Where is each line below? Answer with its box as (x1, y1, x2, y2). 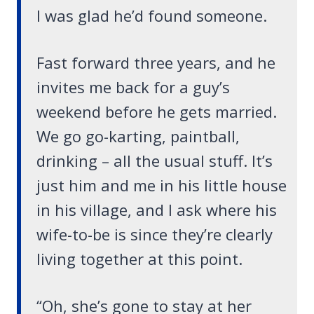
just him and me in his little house (36, 175, 287, 196)
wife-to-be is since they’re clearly (36, 224, 273, 245)
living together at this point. (36, 248, 243, 270)
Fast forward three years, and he (36, 52, 275, 74)
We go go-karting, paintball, (36, 125, 240, 147)
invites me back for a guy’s (36, 76, 230, 98)
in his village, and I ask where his (36, 199, 277, 221)
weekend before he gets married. (36, 101, 277, 123)
